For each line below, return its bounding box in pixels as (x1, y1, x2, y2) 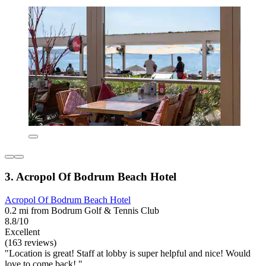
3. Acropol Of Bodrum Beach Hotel (5, 170, 176, 183)
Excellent (5, 226, 40, 237)
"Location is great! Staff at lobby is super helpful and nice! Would (5, 248, 251, 258)
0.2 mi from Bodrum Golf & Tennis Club (5, 205, 159, 216)
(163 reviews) (5, 237, 56, 248)
